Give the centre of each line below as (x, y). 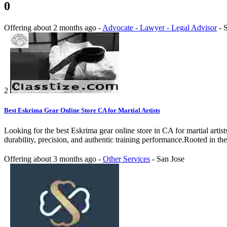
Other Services (126, 159)
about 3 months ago (66, 159)
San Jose (171, 159)
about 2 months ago (66, 28)
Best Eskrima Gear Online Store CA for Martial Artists (82, 110)
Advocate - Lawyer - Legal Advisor (160, 28)
